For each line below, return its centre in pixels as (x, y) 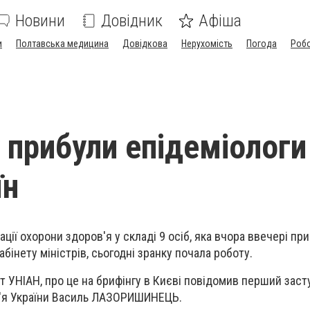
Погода (262, 44)
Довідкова (145, 44)
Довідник (132, 21)
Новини (40, 21)
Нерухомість (207, 44)
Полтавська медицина (62, 44)
